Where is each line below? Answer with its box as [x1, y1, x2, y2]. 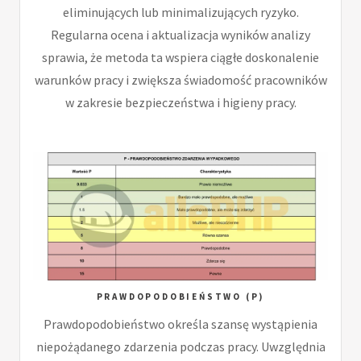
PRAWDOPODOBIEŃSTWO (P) [96, 290, 265, 302]
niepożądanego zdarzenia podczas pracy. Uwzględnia [35, 338, 326, 355]
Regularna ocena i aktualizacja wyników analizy [51, 26, 310, 43]
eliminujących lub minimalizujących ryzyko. [62, 3, 299, 20]
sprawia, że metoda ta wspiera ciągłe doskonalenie [42, 48, 319, 65]
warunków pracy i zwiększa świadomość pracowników [34, 71, 327, 88]
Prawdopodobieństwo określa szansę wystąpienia [44, 316, 317, 332]
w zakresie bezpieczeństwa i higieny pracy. [64, 93, 297, 110]
